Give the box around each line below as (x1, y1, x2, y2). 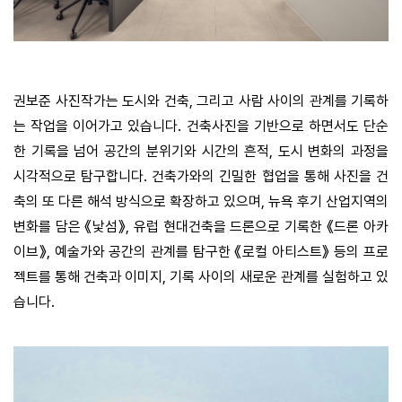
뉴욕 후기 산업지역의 (268, 193, 389, 211)
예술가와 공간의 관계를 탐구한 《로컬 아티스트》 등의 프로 (54, 243, 389, 261)
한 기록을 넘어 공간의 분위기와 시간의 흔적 (13, 143, 270, 161)
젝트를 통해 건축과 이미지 (13, 268, 162, 286)
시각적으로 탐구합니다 (13, 168, 144, 186)
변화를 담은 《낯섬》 (13, 218, 127, 236)
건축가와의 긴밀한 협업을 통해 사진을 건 (152, 168, 389, 186)
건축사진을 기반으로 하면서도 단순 (186, 118, 389, 135)
